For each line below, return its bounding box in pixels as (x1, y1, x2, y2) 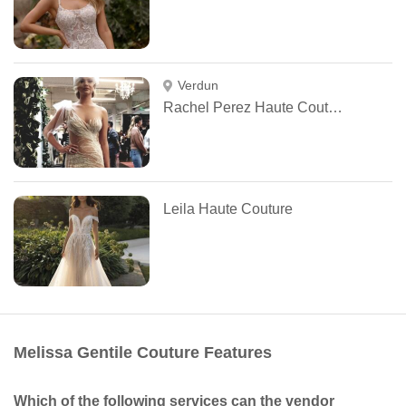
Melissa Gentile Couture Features (14, 343, 272, 362)
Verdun (177, 78, 218, 93)
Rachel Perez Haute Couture (328, 100, 343, 116)
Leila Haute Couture (163, 201, 293, 217)
